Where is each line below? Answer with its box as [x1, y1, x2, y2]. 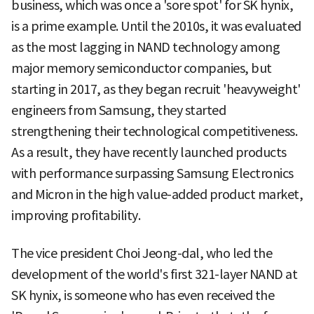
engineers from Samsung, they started [11, 102, 226, 118]
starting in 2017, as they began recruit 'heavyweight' [11, 81, 301, 97]
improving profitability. [11, 207, 140, 224]
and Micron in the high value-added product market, [11, 186, 303, 203]
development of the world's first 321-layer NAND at [11, 266, 297, 282]
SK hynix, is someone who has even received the [11, 287, 274, 303]
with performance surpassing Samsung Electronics [11, 165, 294, 182]
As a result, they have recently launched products [11, 144, 287, 161]
